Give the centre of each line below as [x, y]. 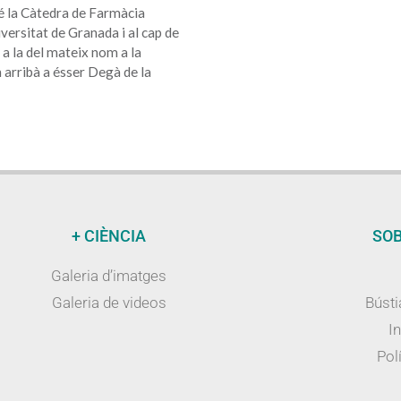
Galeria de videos [109, 303]
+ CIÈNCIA [109, 236]
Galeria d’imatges [109, 276]
